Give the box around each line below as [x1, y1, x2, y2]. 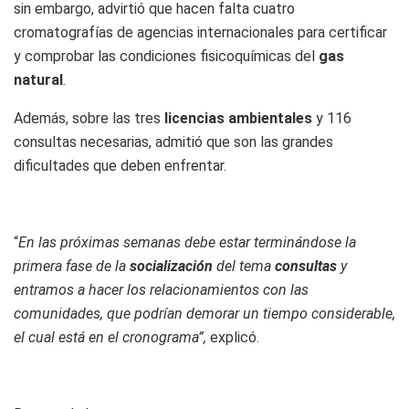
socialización [130, 257, 216, 275]
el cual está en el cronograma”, [14, 328, 210, 346]
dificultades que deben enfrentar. [14, 156, 226, 174]
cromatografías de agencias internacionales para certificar [14, 23, 387, 41]
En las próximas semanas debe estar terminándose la [18, 233, 356, 251]
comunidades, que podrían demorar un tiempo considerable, [14, 304, 395, 322]
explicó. [210, 328, 259, 346]
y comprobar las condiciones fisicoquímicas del [14, 47, 315, 65]
